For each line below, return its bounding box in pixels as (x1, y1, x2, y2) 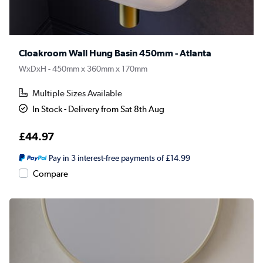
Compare (33, 168, 68, 180)
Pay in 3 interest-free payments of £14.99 (48, 153, 190, 163)
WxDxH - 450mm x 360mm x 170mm (19, 63, 147, 75)
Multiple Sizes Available (32, 88, 123, 99)
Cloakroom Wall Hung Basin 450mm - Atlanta (19, 48, 211, 59)
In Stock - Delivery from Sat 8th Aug (32, 104, 165, 115)
